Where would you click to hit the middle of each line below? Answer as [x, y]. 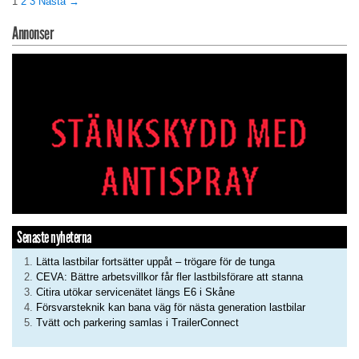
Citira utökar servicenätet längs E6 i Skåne [135, 292]
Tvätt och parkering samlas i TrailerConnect [137, 323]
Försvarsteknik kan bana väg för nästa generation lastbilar [171, 308]
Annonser [32, 34]
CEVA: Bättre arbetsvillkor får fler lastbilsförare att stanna [169, 277]
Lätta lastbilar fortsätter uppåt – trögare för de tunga [155, 262]
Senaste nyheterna [54, 238]
